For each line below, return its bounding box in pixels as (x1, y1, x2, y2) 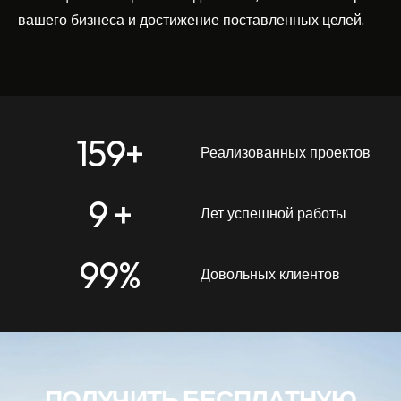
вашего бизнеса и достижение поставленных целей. (18, 11, 364, 30)
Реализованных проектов (200, 143, 371, 162)
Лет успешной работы (200, 204, 346, 223)
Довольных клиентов (200, 265, 340, 284)
